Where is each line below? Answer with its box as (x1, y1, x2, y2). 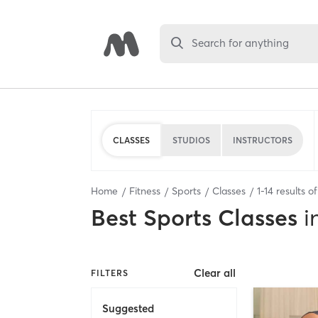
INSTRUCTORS (233, 134, 292, 146)
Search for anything (192, 36, 290, 50)
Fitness (129, 185, 160, 197)
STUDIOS (172, 134, 210, 146)
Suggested (102, 301, 154, 315)
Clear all (194, 266, 236, 280)
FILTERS (91, 267, 128, 278)
